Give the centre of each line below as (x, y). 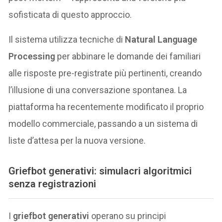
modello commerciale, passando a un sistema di (103, 123)
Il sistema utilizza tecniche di (67, 39)
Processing (32, 56)
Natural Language (161, 39)
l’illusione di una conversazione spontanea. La (98, 90)
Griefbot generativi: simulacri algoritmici (100, 171)
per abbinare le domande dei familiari (128, 56)
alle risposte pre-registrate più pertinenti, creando (105, 73)
